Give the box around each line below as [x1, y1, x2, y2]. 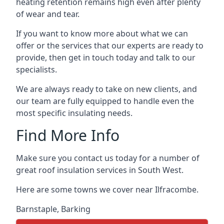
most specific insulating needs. [16, 107, 132, 118]
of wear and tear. [16, 8, 79, 19]
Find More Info [16, 125, 119, 145]
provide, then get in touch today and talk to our [16, 52, 195, 63]
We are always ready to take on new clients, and [16, 83, 197, 94]
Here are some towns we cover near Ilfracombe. [16, 184, 198, 195]
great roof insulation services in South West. [16, 164, 183, 175]
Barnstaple [16, 203, 57, 214]
